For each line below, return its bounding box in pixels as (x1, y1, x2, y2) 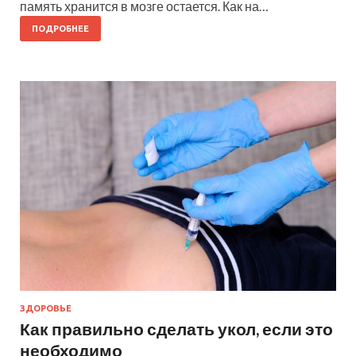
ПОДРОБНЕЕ (32, 23, 89, 33)
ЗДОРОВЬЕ (20, 304, 72, 314)
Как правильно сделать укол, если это (20, 319, 333, 339)
